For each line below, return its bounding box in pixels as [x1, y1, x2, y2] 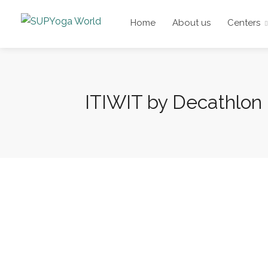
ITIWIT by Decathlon [85, 91, 262, 113]
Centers [227, 17, 260, 28]
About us [172, 17, 211, 28]
